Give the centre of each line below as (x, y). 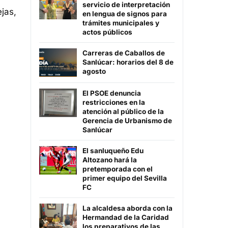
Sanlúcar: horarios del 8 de (128, 62)
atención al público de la (123, 112)
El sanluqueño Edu (113, 151)
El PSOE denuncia (112, 93)
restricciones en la (114, 103)
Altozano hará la (110, 160)
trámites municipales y (121, 23)
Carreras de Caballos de (124, 53)
